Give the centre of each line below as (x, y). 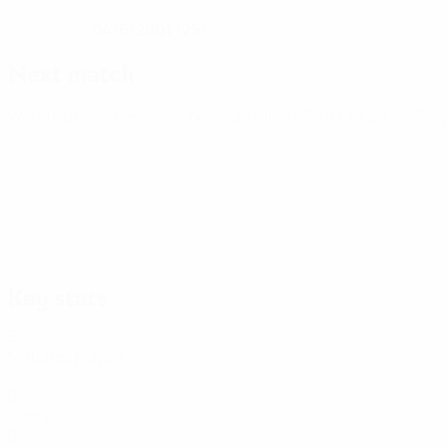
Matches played (65, 356)
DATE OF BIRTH (48, 30)
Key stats (58, 298)
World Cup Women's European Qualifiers (156, 116)
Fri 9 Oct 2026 (356, 116)
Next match (71, 74)
